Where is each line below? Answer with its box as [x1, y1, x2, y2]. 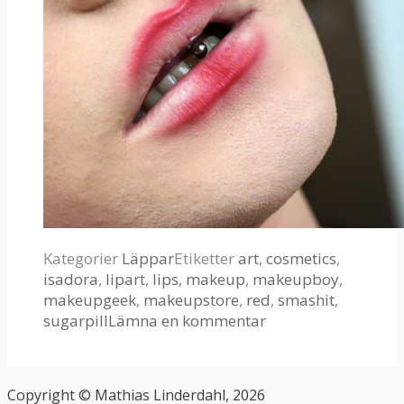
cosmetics [266, 247, 336, 269]
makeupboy [252, 268, 339, 289]
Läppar [122, 247, 174, 269]
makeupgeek [43, 289, 136, 310]
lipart [106, 268, 145, 289]
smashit [278, 289, 335, 310]
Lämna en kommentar [108, 309, 266, 331]
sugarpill [43, 309, 108, 331]
